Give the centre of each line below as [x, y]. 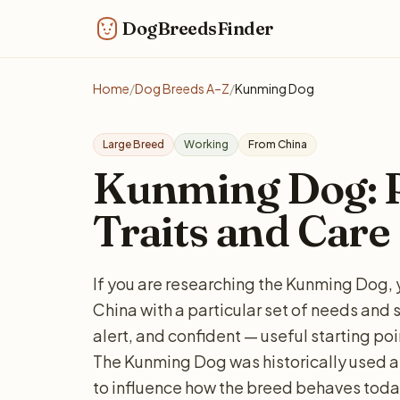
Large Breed [133, 144]
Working [206, 144]
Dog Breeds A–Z [182, 88]
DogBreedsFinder [197, 28]
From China [278, 144]
